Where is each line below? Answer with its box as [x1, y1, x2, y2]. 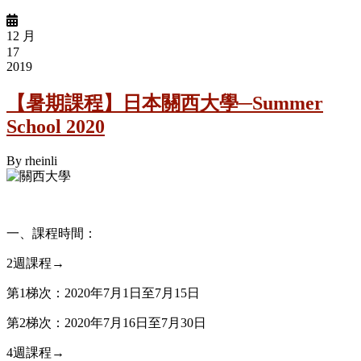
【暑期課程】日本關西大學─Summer [6, 92, 323, 114]
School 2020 [6, 115, 105, 137]
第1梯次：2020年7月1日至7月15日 [6, 285, 200, 300]
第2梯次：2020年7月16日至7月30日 [6, 315, 206, 330]
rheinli [25, 153, 57, 168]
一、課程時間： [6, 226, 97, 240]
